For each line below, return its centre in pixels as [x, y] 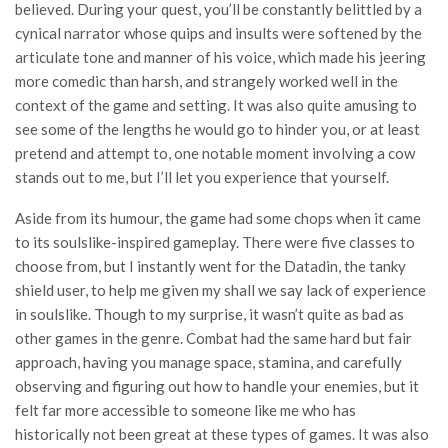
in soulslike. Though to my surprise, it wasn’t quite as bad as [209, 313]
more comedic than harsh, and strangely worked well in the [206, 80]
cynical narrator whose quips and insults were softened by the [218, 32]
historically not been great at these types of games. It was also [222, 433]
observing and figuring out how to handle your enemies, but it [217, 385]
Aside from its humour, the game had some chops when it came [218, 217]
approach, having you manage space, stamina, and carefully [208, 361]
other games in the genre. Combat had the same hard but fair [213, 337]
